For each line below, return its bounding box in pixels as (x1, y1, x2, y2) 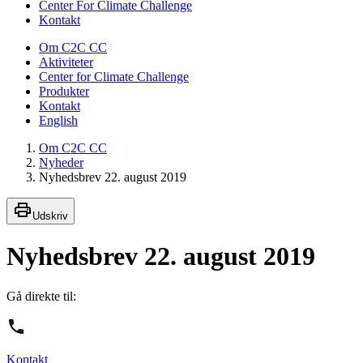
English (39, 113, 78, 127)
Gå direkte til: (6, 288, 76, 303)
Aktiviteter (39, 54, 93, 69)
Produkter (39, 83, 89, 98)
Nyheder (39, 155, 83, 169)
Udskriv (32, 209, 68, 222)
